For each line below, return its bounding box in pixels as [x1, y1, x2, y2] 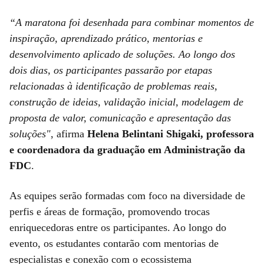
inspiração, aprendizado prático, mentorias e [9, 32, 203, 44]
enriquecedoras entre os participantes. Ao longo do [9, 221, 226, 233]
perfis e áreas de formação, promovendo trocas [9, 205, 210, 217]
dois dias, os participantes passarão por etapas [9, 64, 212, 76]
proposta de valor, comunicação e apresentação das [9, 111, 231, 124]
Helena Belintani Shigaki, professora [87, 127, 254, 140]
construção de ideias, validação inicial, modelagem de [9, 95, 243, 108]
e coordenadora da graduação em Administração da [9, 143, 245, 156]
